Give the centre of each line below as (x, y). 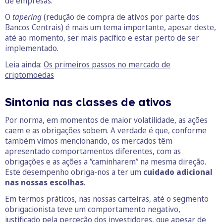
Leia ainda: (24, 64)
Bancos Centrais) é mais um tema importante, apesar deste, (111, 27)
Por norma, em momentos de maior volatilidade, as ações (106, 120)
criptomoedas (29, 75)
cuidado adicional (178, 172)
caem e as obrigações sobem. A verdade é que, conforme (106, 130)
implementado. (32, 48)
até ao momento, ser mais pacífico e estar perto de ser (102, 38)
